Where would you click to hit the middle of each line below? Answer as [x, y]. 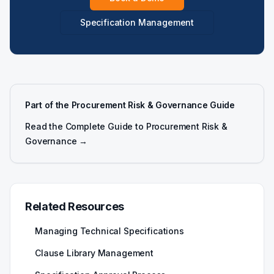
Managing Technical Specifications [109, 231]
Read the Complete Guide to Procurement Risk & [126, 126]
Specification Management [137, 22]
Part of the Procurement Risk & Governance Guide [130, 105]
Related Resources [75, 206]
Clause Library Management [94, 253]
